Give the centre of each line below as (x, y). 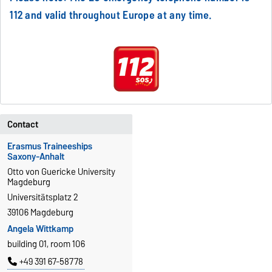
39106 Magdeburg (40, 213)
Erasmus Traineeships (50, 147)
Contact (23, 124)
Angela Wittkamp (40, 229)
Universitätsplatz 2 (43, 198)
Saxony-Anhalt (36, 157)
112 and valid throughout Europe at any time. (111, 15)
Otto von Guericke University (61, 172)
